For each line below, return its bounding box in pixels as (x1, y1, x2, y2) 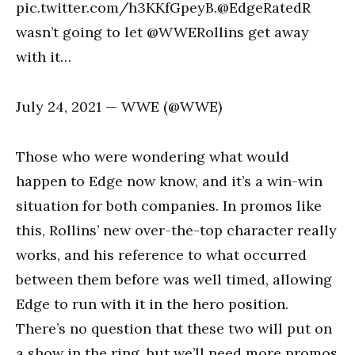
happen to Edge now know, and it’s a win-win (16, 172, 323, 190)
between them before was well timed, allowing (16, 270, 332, 288)
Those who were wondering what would (16, 147, 289, 166)
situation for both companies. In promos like (16, 197, 322, 215)
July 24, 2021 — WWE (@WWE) (16, 97, 222, 116)
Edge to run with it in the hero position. (16, 295, 288, 313)
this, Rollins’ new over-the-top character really (16, 221, 337, 239)
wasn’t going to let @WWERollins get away (16, 23, 309, 41)
